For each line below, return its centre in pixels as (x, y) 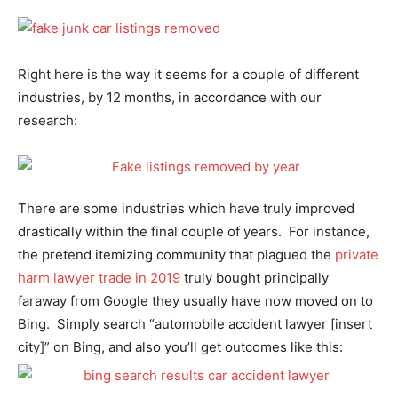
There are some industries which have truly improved (186, 208)
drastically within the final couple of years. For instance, (194, 231)
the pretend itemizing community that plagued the (176, 255)
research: (48, 120)
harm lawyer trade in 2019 (99, 278)
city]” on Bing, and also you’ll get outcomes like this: (180, 347)
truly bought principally (255, 278)
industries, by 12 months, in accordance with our (170, 97)
